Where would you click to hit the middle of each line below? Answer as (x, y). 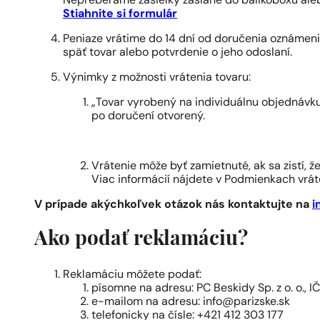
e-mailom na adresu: (147, 302)
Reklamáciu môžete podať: (132, 275)
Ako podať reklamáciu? (141, 240)
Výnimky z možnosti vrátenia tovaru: (157, 77)
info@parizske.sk (246, 302)
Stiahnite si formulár (120, 14)
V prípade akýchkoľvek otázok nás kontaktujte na (173, 205)
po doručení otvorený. (148, 116)
